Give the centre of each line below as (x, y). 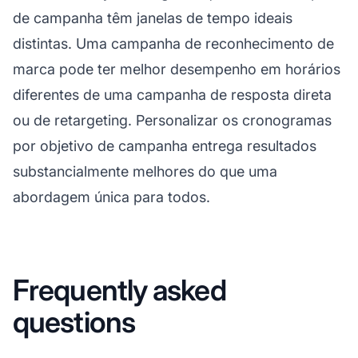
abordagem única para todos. (111, 197)
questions (74, 322)
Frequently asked (119, 290)
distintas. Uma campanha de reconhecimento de (173, 43)
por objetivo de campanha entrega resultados (165, 145)
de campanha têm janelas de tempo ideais (153, 18)
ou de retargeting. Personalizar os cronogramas (172, 120)
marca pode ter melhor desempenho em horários (177, 69)
